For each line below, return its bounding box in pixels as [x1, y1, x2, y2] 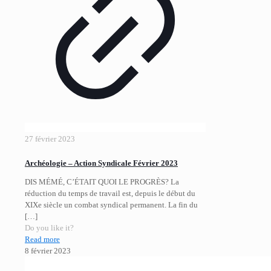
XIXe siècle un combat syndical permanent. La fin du [25, 200, 198, 210]
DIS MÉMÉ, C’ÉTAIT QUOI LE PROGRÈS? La [25, 177, 179, 187]
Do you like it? [25, 223, 74, 233]
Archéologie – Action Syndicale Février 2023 [25, 158, 178, 168]
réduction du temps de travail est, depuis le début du [25, 189, 195, 198]
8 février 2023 [25, 246, 71, 256]
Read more [25, 235, 60, 244]
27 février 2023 [25, 134, 75, 144]
